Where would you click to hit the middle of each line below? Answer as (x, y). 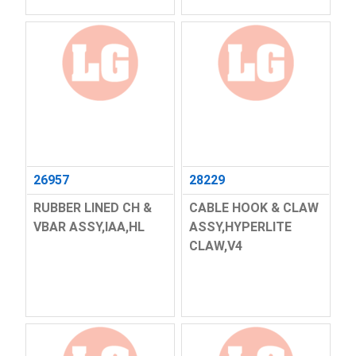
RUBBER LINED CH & (92, 208)
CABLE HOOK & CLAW (254, 208)
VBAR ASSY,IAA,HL (89, 227)
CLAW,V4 (216, 246)
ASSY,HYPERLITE (240, 227)
